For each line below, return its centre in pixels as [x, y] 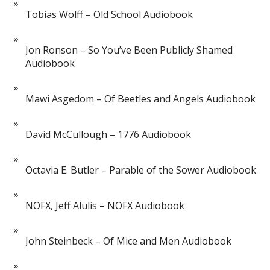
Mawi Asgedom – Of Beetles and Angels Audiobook [141, 99]
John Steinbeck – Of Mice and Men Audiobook [129, 241]
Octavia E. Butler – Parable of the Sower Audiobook [141, 170]
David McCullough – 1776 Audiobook [108, 134]
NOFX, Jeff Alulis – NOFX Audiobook [105, 205]
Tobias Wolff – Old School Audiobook [109, 14]
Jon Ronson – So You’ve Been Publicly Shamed [129, 50]
